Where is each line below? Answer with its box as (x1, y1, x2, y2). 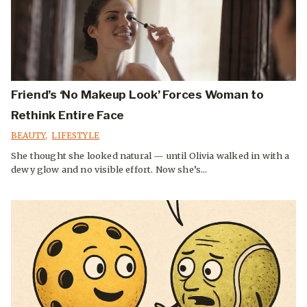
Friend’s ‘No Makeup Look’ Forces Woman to (11, 88, 264, 102)
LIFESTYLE (51, 130, 99, 141)
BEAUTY (11, 130, 46, 141)
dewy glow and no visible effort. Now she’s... (11, 164, 208, 175)
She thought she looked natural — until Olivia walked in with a (11, 150, 290, 162)
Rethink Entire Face (11, 108, 125, 123)
